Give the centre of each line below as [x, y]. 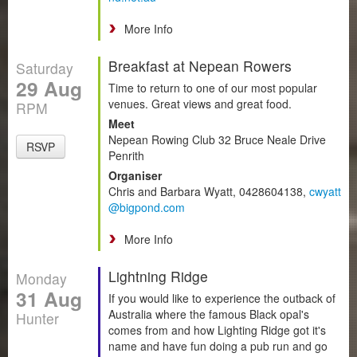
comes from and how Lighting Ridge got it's [217, 330]
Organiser [135, 175]
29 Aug [49, 88]
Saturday [45, 68]
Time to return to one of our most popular [213, 87]
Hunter [37, 318]
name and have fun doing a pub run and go [218, 345]
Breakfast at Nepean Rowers [200, 65]
